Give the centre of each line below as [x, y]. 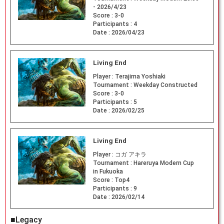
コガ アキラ [130, 154]
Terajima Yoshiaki [140, 76]
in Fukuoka [108, 171]
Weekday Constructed [165, 85]
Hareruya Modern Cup [163, 163]
